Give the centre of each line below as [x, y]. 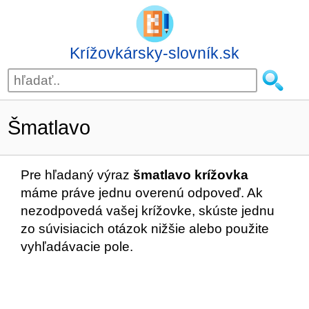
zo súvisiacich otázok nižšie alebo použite [145, 229]
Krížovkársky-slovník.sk [154, 53]
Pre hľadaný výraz [77, 175]
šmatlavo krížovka [191, 175]
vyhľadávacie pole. [77, 247]
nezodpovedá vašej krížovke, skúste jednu [148, 211]
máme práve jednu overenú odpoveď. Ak [142, 193]
